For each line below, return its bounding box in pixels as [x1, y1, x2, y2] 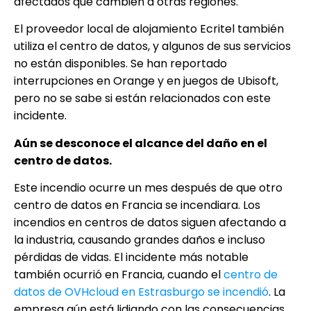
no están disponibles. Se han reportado [14, 56, 227, 72]
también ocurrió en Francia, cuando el [14, 266, 224, 283]
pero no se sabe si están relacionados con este [14, 90, 271, 107]
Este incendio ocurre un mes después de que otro [14, 179, 283, 196]
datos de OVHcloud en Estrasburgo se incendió [14, 283, 269, 300]
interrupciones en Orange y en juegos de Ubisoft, [14, 73, 278, 90]
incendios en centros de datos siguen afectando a [14, 214, 286, 230]
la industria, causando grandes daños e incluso [14, 231, 265, 248]
